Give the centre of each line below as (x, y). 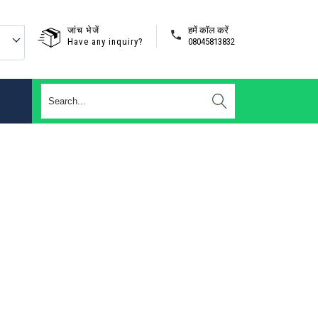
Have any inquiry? (105, 42)
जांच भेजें (83, 30)
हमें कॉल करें (208, 30)
